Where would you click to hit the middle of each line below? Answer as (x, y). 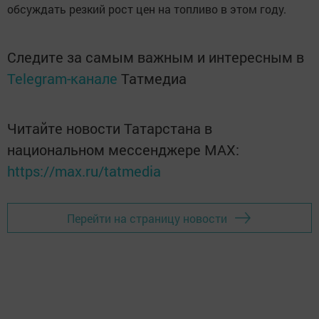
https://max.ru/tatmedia (84, 171)
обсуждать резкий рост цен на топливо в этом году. (148, 9)
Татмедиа (154, 79)
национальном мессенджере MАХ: (123, 150)
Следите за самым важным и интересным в (156, 57)
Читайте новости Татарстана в (110, 129)
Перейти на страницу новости (147, 218)
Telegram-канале (62, 79)
